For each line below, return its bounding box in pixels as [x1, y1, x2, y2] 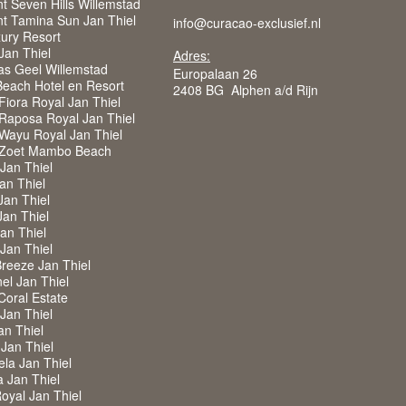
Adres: [173, 46, 210, 64]
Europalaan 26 [173, 64, 257, 82]
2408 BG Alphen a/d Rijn [173, 81, 318, 99]
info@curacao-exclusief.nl [173, 14, 321, 32]
